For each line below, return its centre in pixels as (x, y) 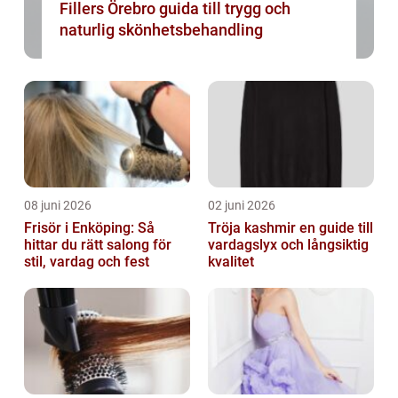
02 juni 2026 (242, 206)
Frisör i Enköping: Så (89, 228)
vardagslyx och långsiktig (288, 245)
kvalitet (231, 262)
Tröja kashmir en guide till (254, 228)
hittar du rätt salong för (98, 245)
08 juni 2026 (58, 206)
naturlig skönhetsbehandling (161, 30)
